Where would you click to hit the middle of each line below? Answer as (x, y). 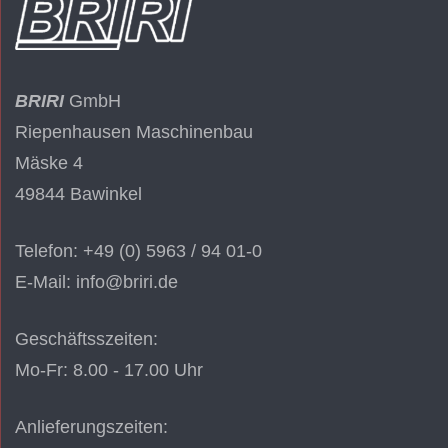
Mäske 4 (49, 163)
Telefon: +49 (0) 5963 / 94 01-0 (138, 251)
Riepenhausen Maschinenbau (134, 132)
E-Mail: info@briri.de (96, 282)
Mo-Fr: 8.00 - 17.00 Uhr (109, 370)
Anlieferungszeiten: (91, 427)
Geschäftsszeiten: (86, 339)
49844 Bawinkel (78, 194)
